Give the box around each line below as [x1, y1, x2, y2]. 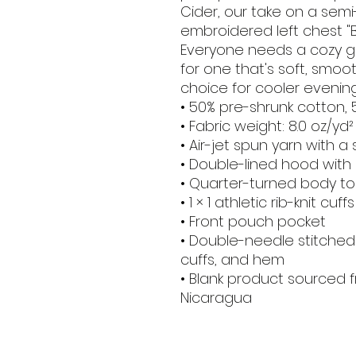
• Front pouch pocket [180, 211, 326, 231]
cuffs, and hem [180, 249, 284, 269]
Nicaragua [180, 287, 252, 308]
